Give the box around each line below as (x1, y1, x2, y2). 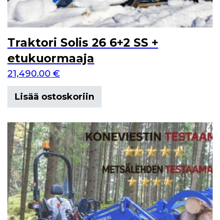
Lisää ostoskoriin (15, 91, 94, 102)
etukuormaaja (7, 51, 94, 65)
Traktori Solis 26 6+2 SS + (7, 35, 158, 50)
